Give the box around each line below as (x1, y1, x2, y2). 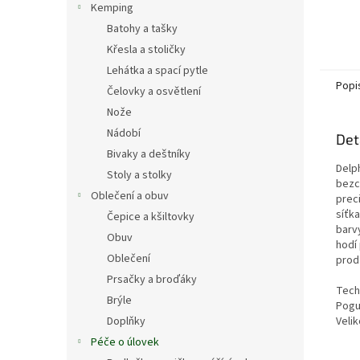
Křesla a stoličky (107, 42, 186, 58)
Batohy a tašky (107, 21, 178, 37)
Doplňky (107, 313, 145, 329)
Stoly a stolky (107, 167, 172, 183)
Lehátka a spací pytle (107, 63, 208, 79)
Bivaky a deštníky (107, 146, 190, 162)
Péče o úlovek (91, 334, 159, 350)
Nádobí (107, 125, 141, 141)
